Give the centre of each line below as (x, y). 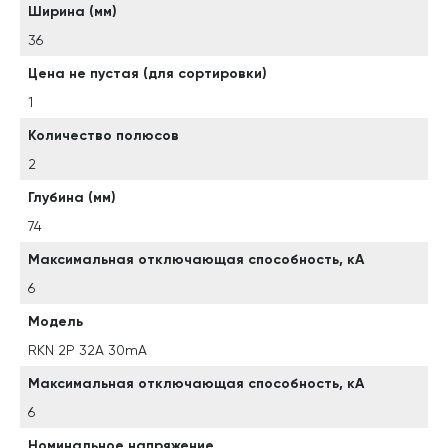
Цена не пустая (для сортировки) (147, 73)
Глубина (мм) (72, 197)
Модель (55, 321)
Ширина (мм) (72, 11)
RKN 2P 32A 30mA (87, 350)
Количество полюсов (103, 135)
